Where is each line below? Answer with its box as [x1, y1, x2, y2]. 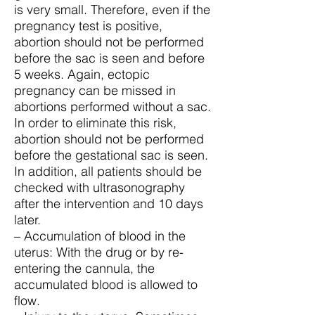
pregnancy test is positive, [14, 18, 162, 34]
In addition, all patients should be [14, 163, 202, 179]
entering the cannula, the [14, 260, 155, 276]
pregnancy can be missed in [14, 82, 176, 98]
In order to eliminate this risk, [14, 115, 176, 131]
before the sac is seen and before [14, 50, 205, 66]
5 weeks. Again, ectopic [14, 66, 150, 82]
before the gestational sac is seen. [14, 147, 208, 163]
